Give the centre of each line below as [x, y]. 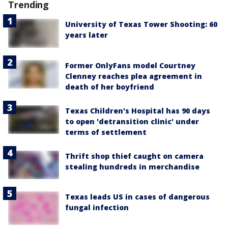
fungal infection [97, 207]
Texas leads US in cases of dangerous [137, 196]
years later [87, 35]
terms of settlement [106, 132]
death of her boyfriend [110, 87]
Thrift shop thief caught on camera [134, 156]
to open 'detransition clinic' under [132, 121]
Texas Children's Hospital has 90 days [138, 110]
